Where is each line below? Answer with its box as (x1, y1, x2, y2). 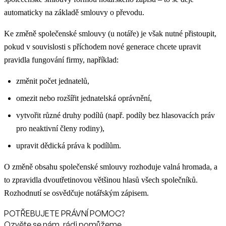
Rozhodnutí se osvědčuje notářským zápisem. (4, 189, 149, 198)
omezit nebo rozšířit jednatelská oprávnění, (16, 94, 152, 103)
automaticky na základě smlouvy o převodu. (4, 8, 144, 17)
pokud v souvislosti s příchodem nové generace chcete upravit (4, 42, 201, 51)
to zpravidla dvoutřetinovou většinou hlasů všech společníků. (4, 176, 198, 185)
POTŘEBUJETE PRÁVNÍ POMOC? (4, 208, 125, 219)
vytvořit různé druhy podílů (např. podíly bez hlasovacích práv (16, 111, 215, 120)
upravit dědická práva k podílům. (16, 141, 121, 150)
